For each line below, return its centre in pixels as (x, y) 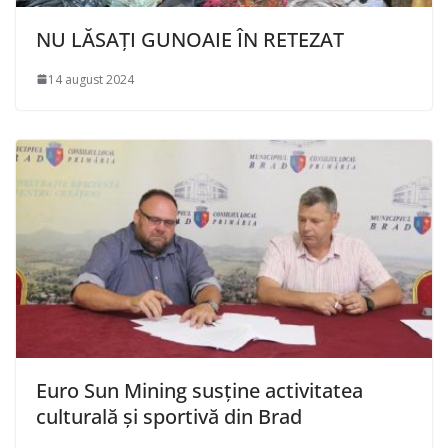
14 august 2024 (91, 79)
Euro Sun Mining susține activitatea (199, 391)
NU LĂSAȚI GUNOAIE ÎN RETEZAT (190, 39)
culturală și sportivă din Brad (169, 417)
